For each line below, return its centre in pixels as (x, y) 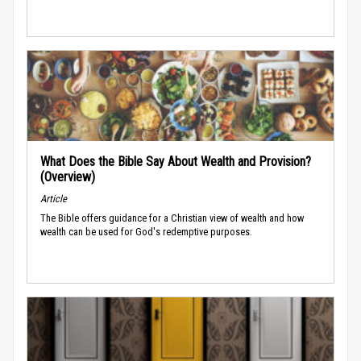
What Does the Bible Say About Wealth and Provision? (176, 161)
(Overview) (68, 176)
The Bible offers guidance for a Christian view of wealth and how (172, 218)
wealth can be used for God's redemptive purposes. (146, 231)
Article (54, 198)
